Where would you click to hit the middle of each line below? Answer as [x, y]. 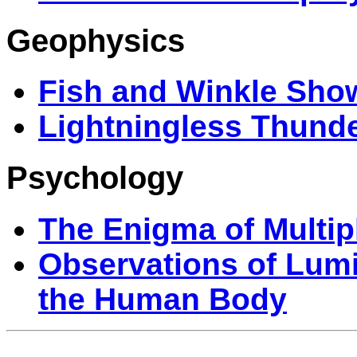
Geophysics [96, 40]
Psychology [95, 178]
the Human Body [163, 299]
